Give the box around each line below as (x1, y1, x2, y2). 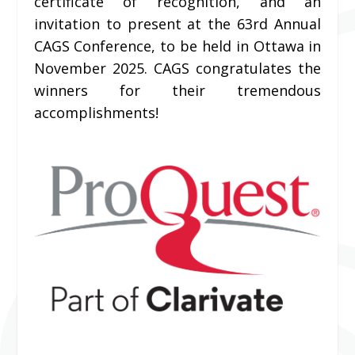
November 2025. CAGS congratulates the (33, 58, 322, 78)
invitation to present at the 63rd (33, 13, 269, 33)
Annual (268, 13, 322, 33)
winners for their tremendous (33, 80, 322, 100)
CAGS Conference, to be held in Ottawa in (33, 36, 322, 55)
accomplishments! (33, 102, 158, 122)
